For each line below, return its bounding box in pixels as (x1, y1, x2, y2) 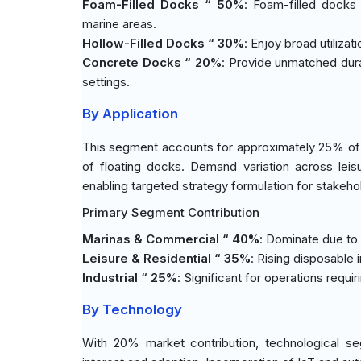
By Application (82, 106, 178, 122)
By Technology (82, 301, 182, 317)
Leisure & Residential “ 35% (82, 251, 251, 266)
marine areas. (82, 16, 156, 31)
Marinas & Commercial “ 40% (82, 231, 259, 247)
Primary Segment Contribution (82, 205, 259, 220)
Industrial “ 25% (82, 270, 177, 285)
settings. (82, 74, 130, 89)
